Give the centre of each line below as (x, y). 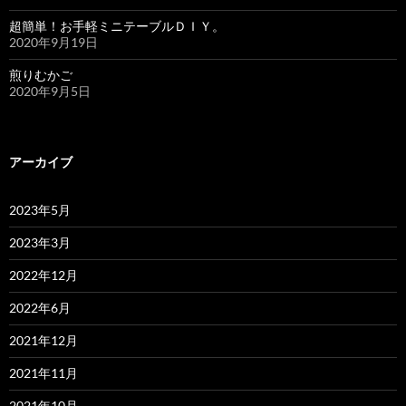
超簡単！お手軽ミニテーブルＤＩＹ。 (117, 25)
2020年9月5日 (50, 91)
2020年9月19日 (53, 42)
